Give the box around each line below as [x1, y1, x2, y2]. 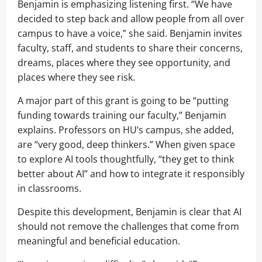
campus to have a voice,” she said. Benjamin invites [18, 26, 242, 40]
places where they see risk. [18, 70, 135, 84]
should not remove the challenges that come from [18, 219, 239, 233]
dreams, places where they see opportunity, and [18, 56, 230, 69]
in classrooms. [18, 181, 81, 195]
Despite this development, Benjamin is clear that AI [18, 205, 242, 218]
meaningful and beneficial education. [18, 234, 180, 247]
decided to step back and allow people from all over [18, 12, 244, 25]
